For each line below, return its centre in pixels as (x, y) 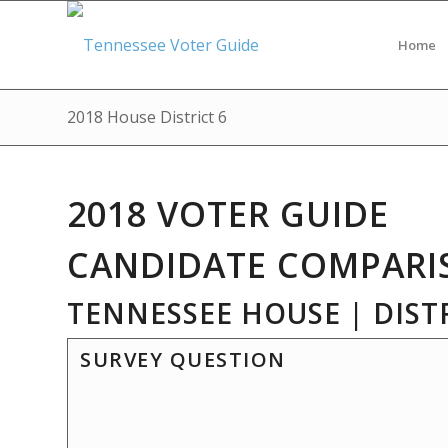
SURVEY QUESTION (183, 359)
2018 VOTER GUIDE (228, 214)
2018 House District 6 (147, 117)
